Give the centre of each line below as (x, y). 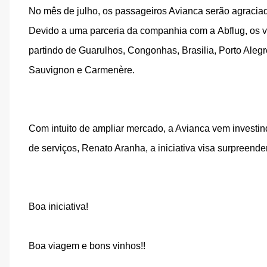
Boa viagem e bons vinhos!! (87, 246)
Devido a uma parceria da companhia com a (123, 31)
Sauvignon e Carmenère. (82, 70)
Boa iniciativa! (58, 207)
